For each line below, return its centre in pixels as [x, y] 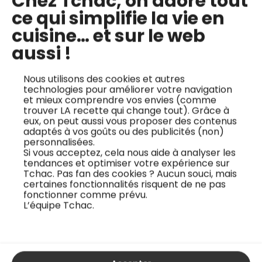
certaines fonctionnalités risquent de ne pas [125, 184]
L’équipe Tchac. [59, 205]
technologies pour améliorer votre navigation [128, 89]
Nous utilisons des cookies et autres [104, 79]
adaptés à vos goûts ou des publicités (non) [124, 132]
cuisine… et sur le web [108, 36]
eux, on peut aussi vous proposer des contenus [130, 121]
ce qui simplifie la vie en [118, 18]
